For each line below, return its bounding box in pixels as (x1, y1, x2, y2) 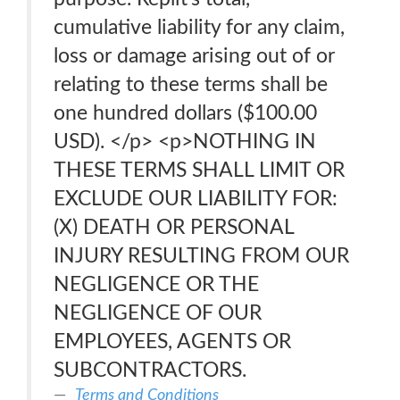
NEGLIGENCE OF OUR (54, 303, 262, 323)
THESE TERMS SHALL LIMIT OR (54, 160, 345, 180)
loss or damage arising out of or (54, 46, 335, 66)
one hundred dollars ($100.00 (54, 103, 317, 123)
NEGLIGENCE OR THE (54, 274, 259, 295)
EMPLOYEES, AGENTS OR (54, 331, 291, 352)
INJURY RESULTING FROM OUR (54, 246, 349, 266)
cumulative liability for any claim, (54, 17, 345, 37)
